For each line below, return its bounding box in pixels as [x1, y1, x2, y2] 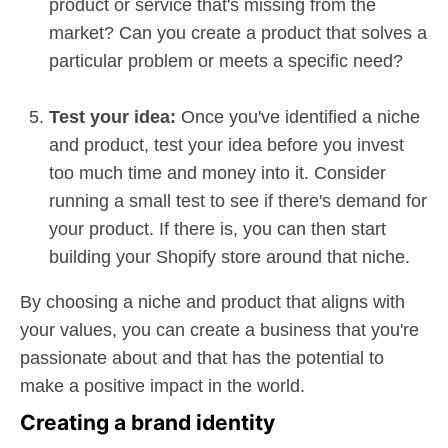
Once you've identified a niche [176, 106, 420, 127]
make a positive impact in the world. [20, 375, 305, 396]
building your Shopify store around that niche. [49, 246, 410, 267]
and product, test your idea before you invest [49, 134, 404, 155]
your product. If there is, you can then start [49, 218, 386, 239]
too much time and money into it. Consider [49, 162, 386, 183]
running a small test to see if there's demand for [49, 190, 427, 211]
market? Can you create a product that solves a [49, 22, 427, 43]
